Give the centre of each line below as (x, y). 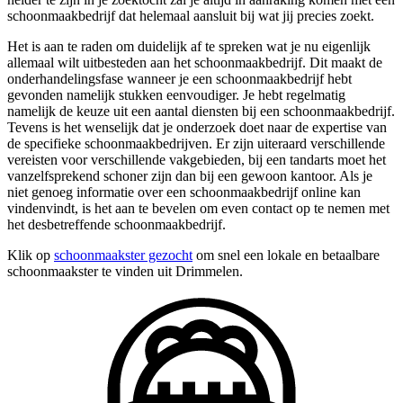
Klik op (31, 255)
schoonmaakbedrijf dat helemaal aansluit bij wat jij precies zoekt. (191, 15)
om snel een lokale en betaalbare (286, 255)
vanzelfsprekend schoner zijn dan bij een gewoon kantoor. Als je (190, 175)
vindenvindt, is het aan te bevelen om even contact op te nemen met (198, 208)
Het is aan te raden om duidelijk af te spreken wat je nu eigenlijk (189, 46)
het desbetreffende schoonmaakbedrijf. (116, 224)
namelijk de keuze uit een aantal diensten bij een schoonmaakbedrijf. (201, 111)
